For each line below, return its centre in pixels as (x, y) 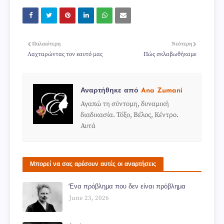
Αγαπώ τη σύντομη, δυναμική (125, 104)
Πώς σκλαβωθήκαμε (170, 54)
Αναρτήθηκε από (109, 90)
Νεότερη (182, 44)
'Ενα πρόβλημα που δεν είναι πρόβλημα (127, 186)
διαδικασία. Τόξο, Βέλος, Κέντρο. (129, 115)
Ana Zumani (160, 90)
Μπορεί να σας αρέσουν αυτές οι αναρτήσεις (93, 164)
